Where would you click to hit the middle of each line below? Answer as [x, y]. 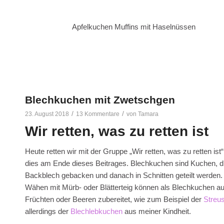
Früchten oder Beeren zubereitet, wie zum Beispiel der [114, 199]
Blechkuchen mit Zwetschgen [100, 100]
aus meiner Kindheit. [157, 211]
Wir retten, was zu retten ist [117, 131]
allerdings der [48, 211]
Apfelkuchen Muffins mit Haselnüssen [134, 27]
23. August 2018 [47, 114]
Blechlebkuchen [96, 211]
